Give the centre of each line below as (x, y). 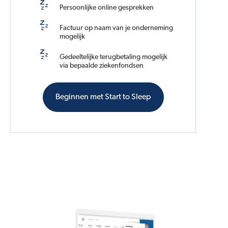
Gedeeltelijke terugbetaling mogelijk (113, 58)
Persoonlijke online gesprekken (107, 8)
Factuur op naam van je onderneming (116, 28)
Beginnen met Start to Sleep (103, 97)
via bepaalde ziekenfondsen (102, 66)
